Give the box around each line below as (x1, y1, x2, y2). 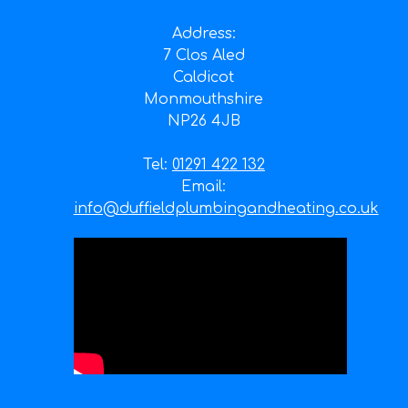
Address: (171, 25, 236, 42)
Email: (181, 178, 227, 195)
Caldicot (173, 68, 235, 86)
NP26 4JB (167, 112, 240, 129)
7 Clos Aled (162, 46, 245, 64)
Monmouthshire (144, 90, 264, 107)
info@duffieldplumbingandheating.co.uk (73, 199, 379, 217)
